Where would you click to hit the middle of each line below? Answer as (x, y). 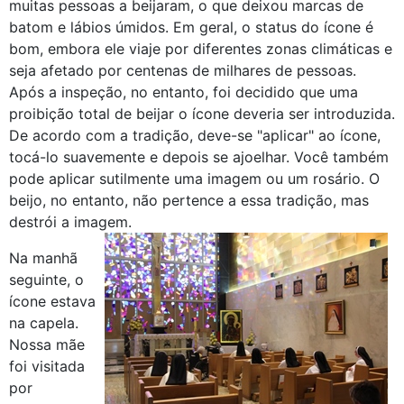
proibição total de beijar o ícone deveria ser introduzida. (202, 113)
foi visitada (47, 366)
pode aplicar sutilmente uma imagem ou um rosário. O (194, 178)
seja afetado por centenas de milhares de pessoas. (183, 70)
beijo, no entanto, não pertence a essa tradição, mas (189, 200)
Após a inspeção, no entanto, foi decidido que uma (184, 92)
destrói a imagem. (70, 221)
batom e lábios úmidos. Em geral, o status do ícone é (191, 27)
